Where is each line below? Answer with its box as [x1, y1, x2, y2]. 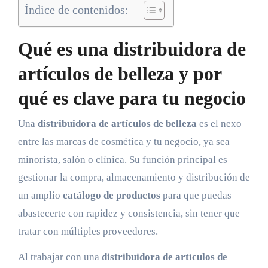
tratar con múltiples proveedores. [17, 225, 158, 237]
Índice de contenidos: [24, 2, 129, 16]
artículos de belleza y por [17, 63, 221, 85]
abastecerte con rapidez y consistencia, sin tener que [17, 207, 240, 219]
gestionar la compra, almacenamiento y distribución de [17, 171, 250, 183]
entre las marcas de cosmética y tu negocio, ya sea [17, 135, 230, 147]
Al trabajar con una [17, 251, 102, 263]
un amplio [17, 189, 63, 201]
